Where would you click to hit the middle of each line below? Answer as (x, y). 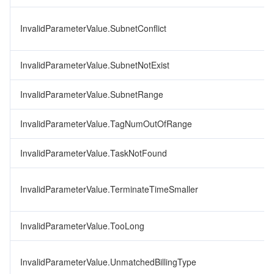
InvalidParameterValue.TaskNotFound (94, 153)
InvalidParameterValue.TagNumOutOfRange (106, 124)
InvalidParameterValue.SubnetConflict (93, 28)
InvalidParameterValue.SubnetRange (92, 94)
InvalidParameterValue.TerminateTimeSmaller (109, 189)
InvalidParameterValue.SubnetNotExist (95, 65)
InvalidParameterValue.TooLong (82, 226)
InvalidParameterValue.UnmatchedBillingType (108, 262)
